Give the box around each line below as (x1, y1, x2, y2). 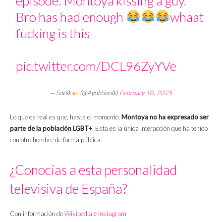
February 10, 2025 (119, 88, 172, 97)
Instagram (98, 209, 126, 218)
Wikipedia (64, 209, 92, 218)
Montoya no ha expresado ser (120, 112, 209, 121)
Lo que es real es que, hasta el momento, (10, 112, 120, 121)
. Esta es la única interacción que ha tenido (92, 124, 208, 132)
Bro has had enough (16, 8, 126, 25)
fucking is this (16, 25, 90, 41)
